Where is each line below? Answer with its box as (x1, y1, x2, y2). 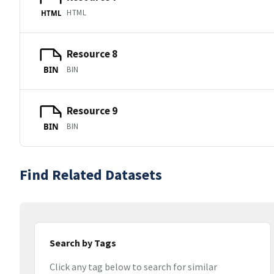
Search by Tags (50, 237, 116, 249)
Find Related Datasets (20, 165, 162, 184)
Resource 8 (67, 46, 117, 61)
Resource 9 (67, 103, 117, 117)
